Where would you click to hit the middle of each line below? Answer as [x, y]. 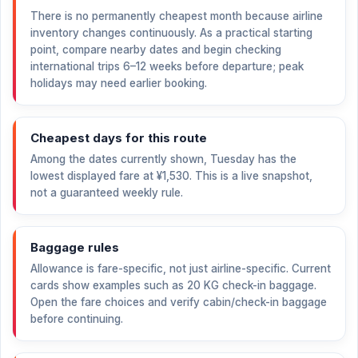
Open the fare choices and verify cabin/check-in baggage [179, 302]
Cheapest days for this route [119, 138]
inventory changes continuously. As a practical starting [171, 33]
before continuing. [77, 319]
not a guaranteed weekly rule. [107, 193]
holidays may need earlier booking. [119, 83]
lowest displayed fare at [93, 176]
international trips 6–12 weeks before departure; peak [167, 66]
